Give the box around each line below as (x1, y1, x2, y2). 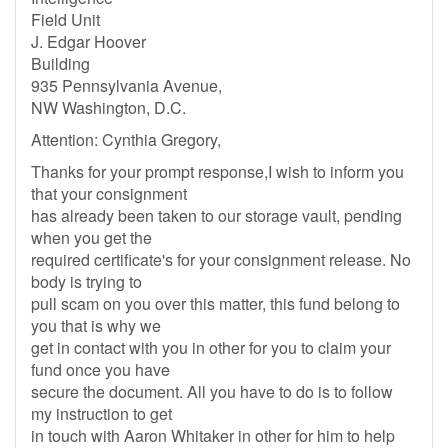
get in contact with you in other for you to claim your (31, 336, 391, 359)
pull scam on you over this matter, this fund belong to (31, 292, 400, 315)
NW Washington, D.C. (31, 96, 186, 119)
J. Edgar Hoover (31, 30, 146, 53)
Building (31, 52, 90, 75)
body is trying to (31, 270, 142, 293)
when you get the (31, 226, 152, 249)
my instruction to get (31, 402, 172, 425)
